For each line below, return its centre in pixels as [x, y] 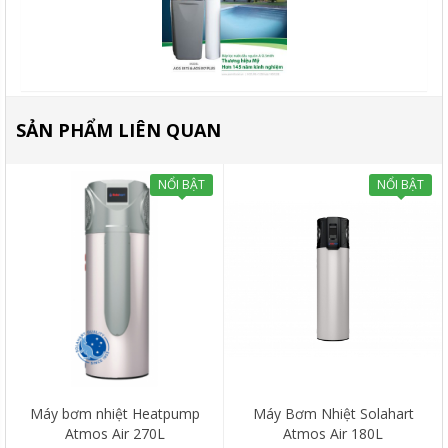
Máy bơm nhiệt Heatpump [114, 414]
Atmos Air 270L [114, 434]
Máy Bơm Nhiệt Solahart [333, 414]
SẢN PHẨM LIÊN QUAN [118, 130]
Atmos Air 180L [333, 434]
